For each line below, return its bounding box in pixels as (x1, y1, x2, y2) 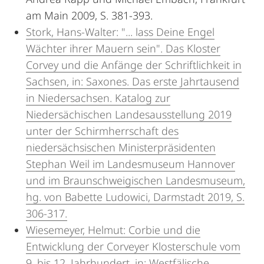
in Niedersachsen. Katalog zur (26, 91, 170, 105)
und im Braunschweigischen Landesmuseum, (26, 173, 245, 187)
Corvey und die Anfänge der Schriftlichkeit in (26, 58, 242, 72)
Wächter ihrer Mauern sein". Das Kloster (26, 41, 220, 55)
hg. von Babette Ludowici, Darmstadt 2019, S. (26, 190, 245, 204)
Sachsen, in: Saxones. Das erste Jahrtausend (26, 74, 239, 88)
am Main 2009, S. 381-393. (26, 8, 153, 22)
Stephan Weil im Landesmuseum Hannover (26, 157, 235, 171)
